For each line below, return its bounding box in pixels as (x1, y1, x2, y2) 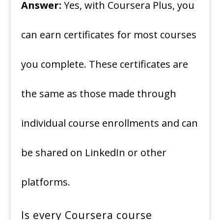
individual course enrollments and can (21, 116, 198, 130)
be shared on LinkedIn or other (21, 146, 166, 160)
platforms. (21, 175, 70, 189)
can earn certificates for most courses (21, 28, 196, 42)
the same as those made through (21, 87, 176, 101)
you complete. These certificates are (21, 57, 188, 71)
